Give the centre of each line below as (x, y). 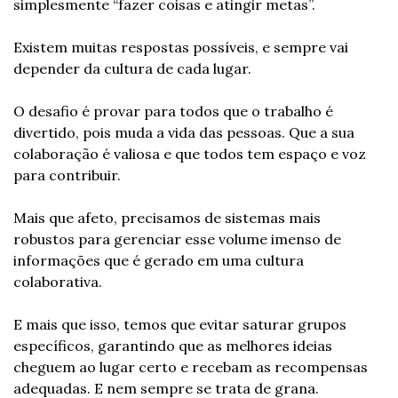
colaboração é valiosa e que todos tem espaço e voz (190, 154)
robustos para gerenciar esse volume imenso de (177, 239)
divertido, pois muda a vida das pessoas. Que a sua (184, 132)
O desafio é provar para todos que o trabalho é (173, 111)
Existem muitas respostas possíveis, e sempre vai (181, 47)
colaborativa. (58, 282)
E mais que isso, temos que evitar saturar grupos (180, 324)
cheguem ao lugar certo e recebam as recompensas (191, 367)
